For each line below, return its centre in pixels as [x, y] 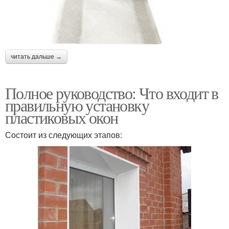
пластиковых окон [62, 117]
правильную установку [77, 105]
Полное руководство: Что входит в [112, 93]
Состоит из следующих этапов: [64, 134]
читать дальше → [36, 56]
